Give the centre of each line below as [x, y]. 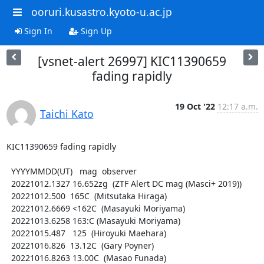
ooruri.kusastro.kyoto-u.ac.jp [101, 12]
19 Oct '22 [195, 106]
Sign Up [95, 31]
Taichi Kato [67, 113]
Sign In [37, 31]
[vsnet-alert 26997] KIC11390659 [132, 61]
